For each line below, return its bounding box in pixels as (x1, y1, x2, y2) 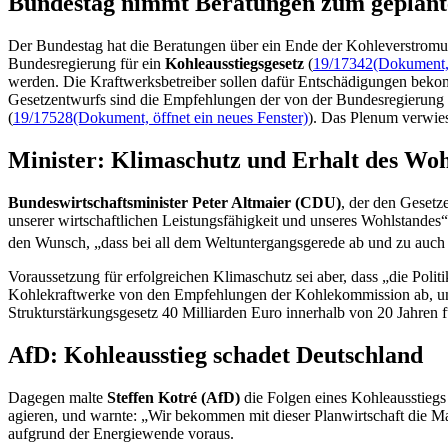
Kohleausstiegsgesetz (165, 54, 304, 72)
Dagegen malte (8, 388, 107, 406)
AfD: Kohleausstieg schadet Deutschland (8, 341, 423, 368)
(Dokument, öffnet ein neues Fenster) (73, 108, 308, 126)
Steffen (107, 388, 158, 406)
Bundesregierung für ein (8, 54, 165, 72)
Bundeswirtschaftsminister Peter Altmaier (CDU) (8, 193, 341, 211)
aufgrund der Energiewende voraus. (8, 424, 234, 442)
